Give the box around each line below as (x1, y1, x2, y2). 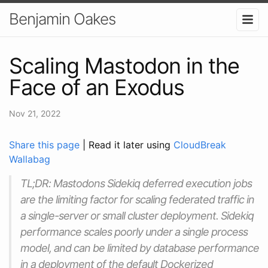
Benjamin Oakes (9, 10, 115, 28)
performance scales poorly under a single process (20, 225, 248, 238)
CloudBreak (173, 138, 226, 151)
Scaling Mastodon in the (9, 52, 239, 79)
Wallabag (9, 153, 50, 165)
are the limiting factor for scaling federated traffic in (20, 193, 254, 206)
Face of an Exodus (9, 74, 184, 100)
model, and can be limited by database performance (20, 241, 259, 254)
